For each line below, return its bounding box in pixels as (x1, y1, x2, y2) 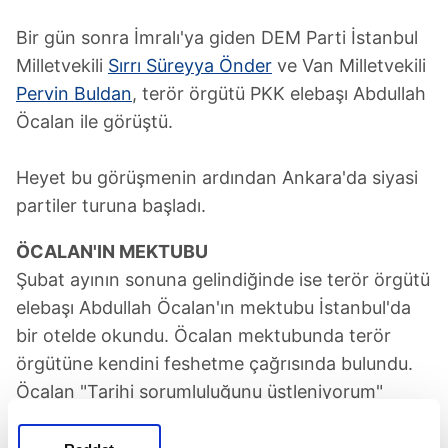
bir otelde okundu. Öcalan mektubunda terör (16, 324, 391, 346)
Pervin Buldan (16, 82, 132, 104)
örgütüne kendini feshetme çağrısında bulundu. (16, 352, 413, 374)
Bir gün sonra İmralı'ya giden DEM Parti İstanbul (16, 26, 418, 48)
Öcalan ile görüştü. (16, 110, 173, 132)
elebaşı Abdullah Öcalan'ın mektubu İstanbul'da (16, 296, 411, 318)
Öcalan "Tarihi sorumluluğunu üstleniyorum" (16, 380, 383, 402)
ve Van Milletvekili (272, 54, 426, 76)
